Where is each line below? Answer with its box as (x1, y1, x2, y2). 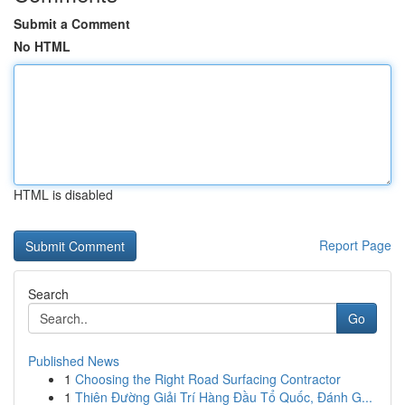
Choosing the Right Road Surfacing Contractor (75, 370, 341, 388)
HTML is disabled (14, 185, 113, 203)
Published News (28, 352, 119, 370)
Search (28, 285, 69, 303)
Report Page (319, 236, 391, 254)
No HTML (14, 37, 71, 55)
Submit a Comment (14, 14, 130, 33)
